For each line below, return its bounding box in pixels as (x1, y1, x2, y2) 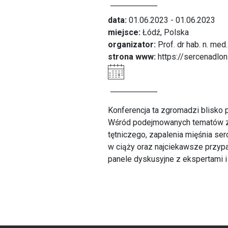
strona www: (108, 52, 156, 62)
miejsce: (108, 27, 140, 38)
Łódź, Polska (140, 27, 189, 38)
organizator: (108, 40, 156, 50)
